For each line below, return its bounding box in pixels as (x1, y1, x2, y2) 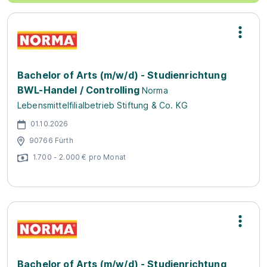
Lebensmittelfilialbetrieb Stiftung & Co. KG (17, 100, 188, 110)
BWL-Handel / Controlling (17, 84, 139, 96)
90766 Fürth (29, 135, 73, 145)
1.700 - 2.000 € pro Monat (33, 152, 126, 162)
